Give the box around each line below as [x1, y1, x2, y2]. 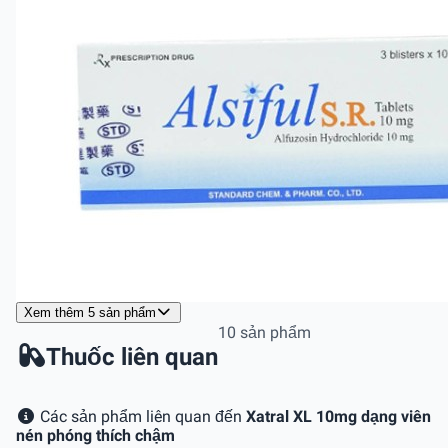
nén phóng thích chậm [16, 425, 175, 445]
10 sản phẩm [218, 322, 311, 342]
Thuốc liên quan [46, 342, 218, 371]
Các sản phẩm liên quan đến [36, 406, 246, 426]
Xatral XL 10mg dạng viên [246, 406, 431, 426]
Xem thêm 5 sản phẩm [24, 304, 156, 320]
